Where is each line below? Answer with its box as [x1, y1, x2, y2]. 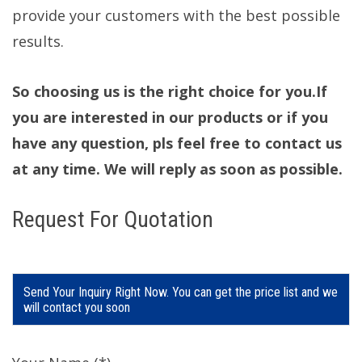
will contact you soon [23, 299, 130, 315]
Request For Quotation [12, 205, 213, 233]
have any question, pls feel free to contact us [12, 133, 342, 153]
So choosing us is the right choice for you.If [12, 81, 327, 101]
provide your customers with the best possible [12, 5, 340, 25]
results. [12, 31, 64, 51]
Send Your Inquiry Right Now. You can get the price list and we [23, 284, 338, 300]
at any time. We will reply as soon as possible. [12, 158, 343, 179]
